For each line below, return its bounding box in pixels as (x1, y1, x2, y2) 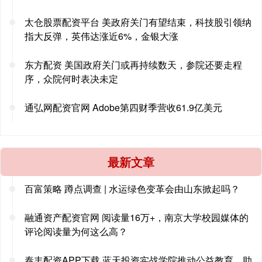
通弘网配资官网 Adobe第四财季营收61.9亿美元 (25, 101, 222, 115)
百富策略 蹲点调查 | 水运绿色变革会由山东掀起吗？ (25, 182, 240, 196)
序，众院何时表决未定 (25, 72, 118, 86)
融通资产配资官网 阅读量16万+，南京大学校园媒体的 (25, 211, 249, 225)
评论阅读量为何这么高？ (25, 225, 127, 239)
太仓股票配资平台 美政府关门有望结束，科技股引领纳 (25, 15, 251, 29)
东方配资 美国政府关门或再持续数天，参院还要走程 (25, 58, 242, 72)
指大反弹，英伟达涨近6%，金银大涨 (25, 29, 178, 43)
